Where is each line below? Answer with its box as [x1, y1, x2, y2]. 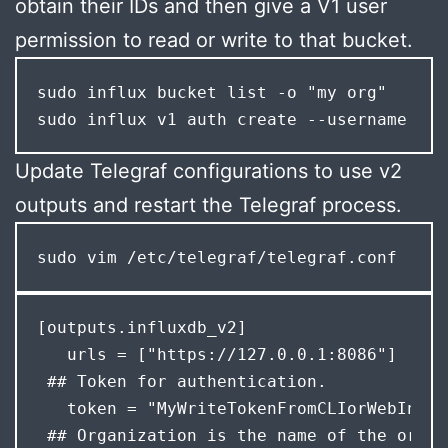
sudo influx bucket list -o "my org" [36, 82, 387, 102]
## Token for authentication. [36, 372, 327, 392]
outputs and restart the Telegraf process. [15, 193, 402, 218]
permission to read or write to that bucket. [15, 28, 413, 53]
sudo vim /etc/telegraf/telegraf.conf [36, 248, 397, 268]
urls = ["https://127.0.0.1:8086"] [36, 345, 397, 365]
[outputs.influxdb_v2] [36, 318, 247, 338]
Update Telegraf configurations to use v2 [15, 159, 402, 184]
